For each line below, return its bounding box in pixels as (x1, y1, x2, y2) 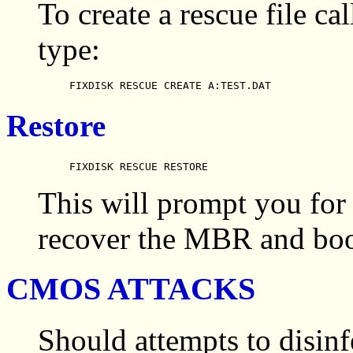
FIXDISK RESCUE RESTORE (69, 160, 208, 173)
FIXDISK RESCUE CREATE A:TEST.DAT (69, 79, 271, 91)
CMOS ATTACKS (6, 271, 255, 307)
